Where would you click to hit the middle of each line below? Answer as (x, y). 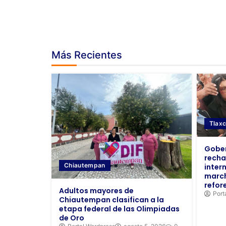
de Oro (72, 218)
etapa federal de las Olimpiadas (119, 209)
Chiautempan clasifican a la (111, 200)
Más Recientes (87, 55)
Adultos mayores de (96, 191)
